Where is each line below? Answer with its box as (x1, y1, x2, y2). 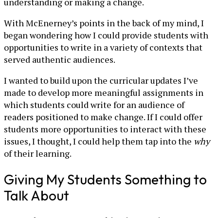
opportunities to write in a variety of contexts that (4, 41, 202, 54)
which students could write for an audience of (4, 99, 184, 111)
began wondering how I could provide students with (4, 29, 208, 41)
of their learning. (4, 147, 72, 160)
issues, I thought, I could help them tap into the (4, 135, 194, 147)
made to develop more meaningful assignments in (4, 87, 203, 99)
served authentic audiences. (4, 54, 115, 66)
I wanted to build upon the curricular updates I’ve (4, 74, 198, 87)
